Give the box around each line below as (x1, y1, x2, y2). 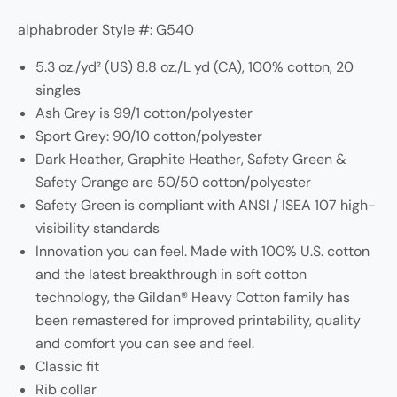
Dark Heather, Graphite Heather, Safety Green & (35, 150, 346, 169)
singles (35, 81, 81, 100)
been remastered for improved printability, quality (35, 311, 361, 331)
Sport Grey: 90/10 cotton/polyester (35, 127, 262, 146)
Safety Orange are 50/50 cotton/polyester (35, 173, 311, 192)
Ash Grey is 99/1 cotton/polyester (35, 104, 253, 123)
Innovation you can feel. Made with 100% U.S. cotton (35, 242, 370, 261)
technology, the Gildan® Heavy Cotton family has (35, 288, 350, 307)
